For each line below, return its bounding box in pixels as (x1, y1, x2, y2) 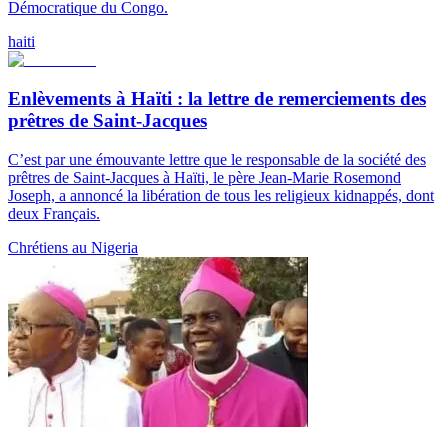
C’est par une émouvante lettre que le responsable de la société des (8, 150, 426, 168)
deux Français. (8, 204, 100, 222)
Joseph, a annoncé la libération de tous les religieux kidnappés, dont (8, 186, 434, 204)
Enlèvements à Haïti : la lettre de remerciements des (8, 87, 426, 109)
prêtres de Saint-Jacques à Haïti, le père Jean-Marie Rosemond (8, 168, 401, 186)
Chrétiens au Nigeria (8, 238, 138, 256)
